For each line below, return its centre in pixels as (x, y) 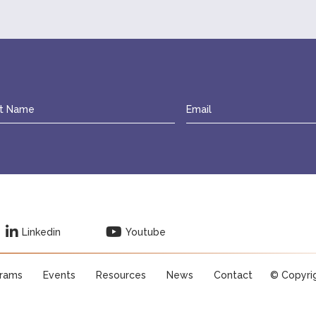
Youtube (145, 232)
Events (59, 275)
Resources (121, 275)
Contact (233, 275)
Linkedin (41, 232)
